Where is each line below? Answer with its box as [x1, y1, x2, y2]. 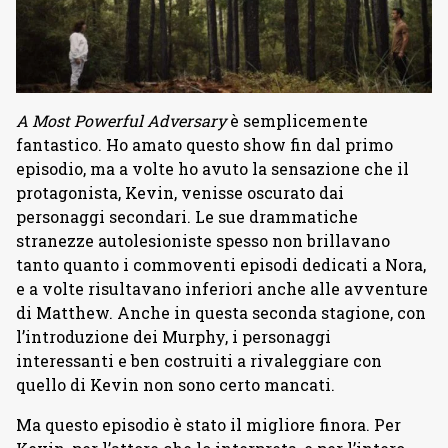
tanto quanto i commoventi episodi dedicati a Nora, [16, 254, 426, 276]
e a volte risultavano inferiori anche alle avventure [16, 278, 428, 300]
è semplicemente [226, 110, 368, 132]
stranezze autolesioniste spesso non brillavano [16, 230, 390, 252]
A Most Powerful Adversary [16, 110, 226, 132]
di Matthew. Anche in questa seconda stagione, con [16, 302, 426, 324]
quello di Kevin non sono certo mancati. [16, 374, 335, 396]
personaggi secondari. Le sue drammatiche [16, 206, 358, 228]
